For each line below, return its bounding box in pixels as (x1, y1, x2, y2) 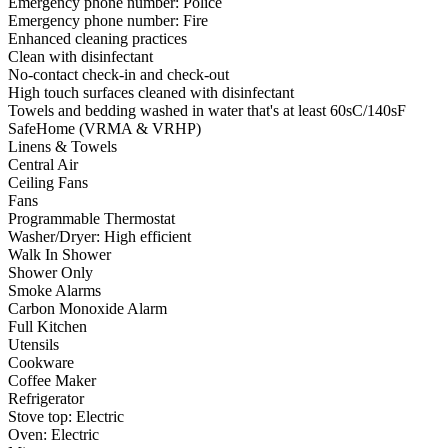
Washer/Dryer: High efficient (8, 228, 191, 246)
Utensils (8, 336, 59, 354)
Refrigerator (8, 390, 84, 408)
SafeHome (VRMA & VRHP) (8, 120, 201, 138)
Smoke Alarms (8, 282, 101, 300)
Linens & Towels (8, 138, 117, 156)
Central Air (8, 156, 78, 174)
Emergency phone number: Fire (8, 12, 208, 30)
